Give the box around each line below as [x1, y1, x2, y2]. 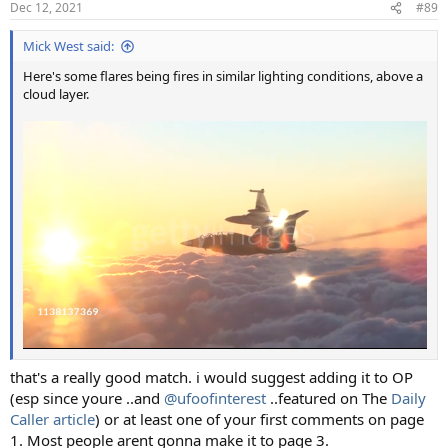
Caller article [10, 409, 95, 429]
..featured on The [266, 388, 387, 408]
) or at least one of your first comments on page [95, 409, 424, 429]
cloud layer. [23, 85, 89, 104]
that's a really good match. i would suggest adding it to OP [10, 367, 413, 387]
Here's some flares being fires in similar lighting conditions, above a [23, 67, 423, 86]
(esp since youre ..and [10, 388, 164, 408]
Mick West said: [23, 37, 114, 56]
